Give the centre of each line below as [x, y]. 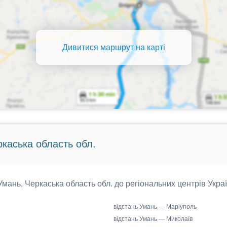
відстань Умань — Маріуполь [155, 207]
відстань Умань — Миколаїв [153, 219]
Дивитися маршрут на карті [113, 47]
